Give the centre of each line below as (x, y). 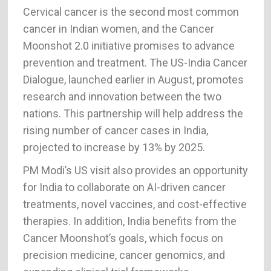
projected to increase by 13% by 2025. (114, 147)
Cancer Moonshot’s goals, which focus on (123, 238)
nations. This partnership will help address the (133, 113)
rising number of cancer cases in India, (115, 130)
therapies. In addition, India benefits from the (129, 221)
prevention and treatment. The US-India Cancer (135, 62)
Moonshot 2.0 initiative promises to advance (129, 45)
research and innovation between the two (122, 96)
